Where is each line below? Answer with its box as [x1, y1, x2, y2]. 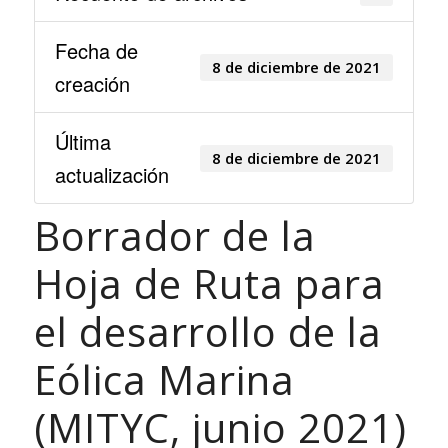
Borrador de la [33, 208, 316, 263]
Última [54, 127, 111, 156]
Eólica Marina [33, 352, 295, 407]
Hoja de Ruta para [33, 256, 385, 311]
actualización [54, 160, 169, 189]
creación [54, 69, 130, 98]
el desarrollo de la [33, 304, 382, 359]
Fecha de [54, 36, 138, 65]
